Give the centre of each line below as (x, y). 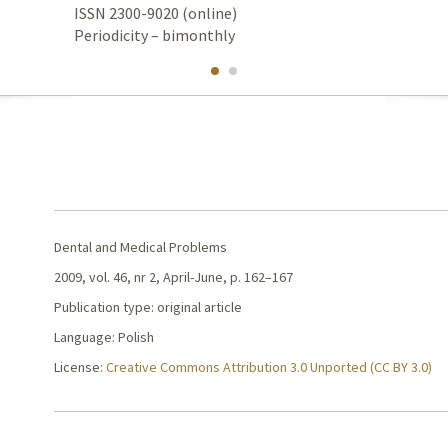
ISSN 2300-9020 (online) (155, 13)
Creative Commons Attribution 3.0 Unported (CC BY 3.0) (269, 367)
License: (80, 367)
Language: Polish (104, 337)
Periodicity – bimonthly (154, 35)
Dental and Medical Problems (141, 247)
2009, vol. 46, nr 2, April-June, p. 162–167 (174, 277)
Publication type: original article (148, 307)
